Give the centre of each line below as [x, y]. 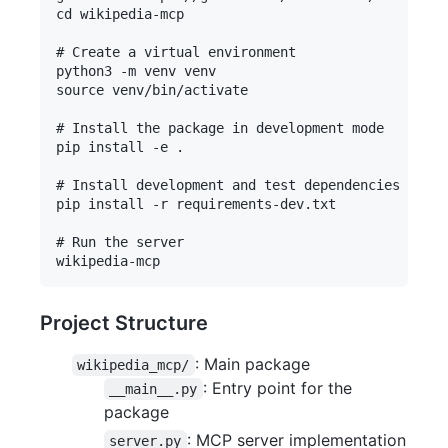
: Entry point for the [279, 388]
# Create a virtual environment [176, 52]
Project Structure [124, 323]
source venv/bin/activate [152, 90]
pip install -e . [120, 147]
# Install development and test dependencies [228, 185]
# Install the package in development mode [220, 128]
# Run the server [120, 242]
